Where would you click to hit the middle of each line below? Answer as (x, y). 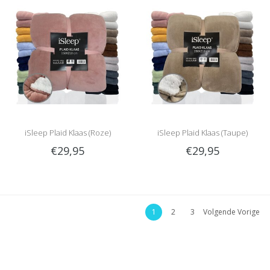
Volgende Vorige (231, 212)
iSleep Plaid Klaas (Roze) (67, 133)
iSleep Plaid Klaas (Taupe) (202, 133)
